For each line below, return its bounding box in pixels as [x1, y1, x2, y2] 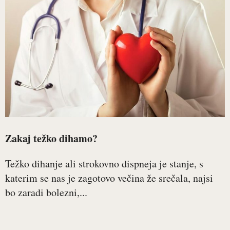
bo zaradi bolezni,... [5, 185, 87, 199]
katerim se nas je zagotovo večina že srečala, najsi [5, 171, 213, 185]
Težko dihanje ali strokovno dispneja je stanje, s [5, 157, 203, 170]
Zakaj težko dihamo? [5, 131, 98, 146]
